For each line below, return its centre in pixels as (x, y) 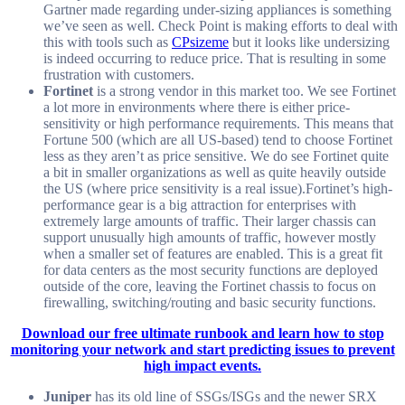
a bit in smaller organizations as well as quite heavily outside (215, 172)
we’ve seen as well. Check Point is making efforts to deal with (221, 25)
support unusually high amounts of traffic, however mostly (210, 237)
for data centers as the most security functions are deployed (211, 269)
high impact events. (202, 365)
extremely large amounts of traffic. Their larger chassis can (210, 221)
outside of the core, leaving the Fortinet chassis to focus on (210, 286)
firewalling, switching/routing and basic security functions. (210, 302)
